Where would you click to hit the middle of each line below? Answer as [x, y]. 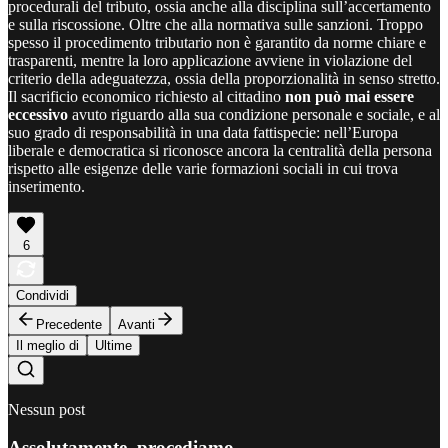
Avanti [136, 324]
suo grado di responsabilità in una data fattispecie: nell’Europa [203, 132]
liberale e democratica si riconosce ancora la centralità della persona [220, 150]
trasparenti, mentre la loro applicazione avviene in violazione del [210, 60]
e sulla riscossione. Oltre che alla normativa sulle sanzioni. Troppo [215, 24]
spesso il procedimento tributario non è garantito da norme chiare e [217, 42]
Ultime [113, 345]
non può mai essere [349, 96]
